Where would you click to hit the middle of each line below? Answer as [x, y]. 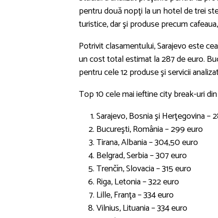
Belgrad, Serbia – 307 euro [142, 155]
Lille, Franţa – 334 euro [135, 195]
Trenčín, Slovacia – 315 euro [144, 169]
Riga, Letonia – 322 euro [138, 182]
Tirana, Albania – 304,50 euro [147, 142]
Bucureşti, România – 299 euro [150, 129]
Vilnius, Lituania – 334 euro [142, 208]
